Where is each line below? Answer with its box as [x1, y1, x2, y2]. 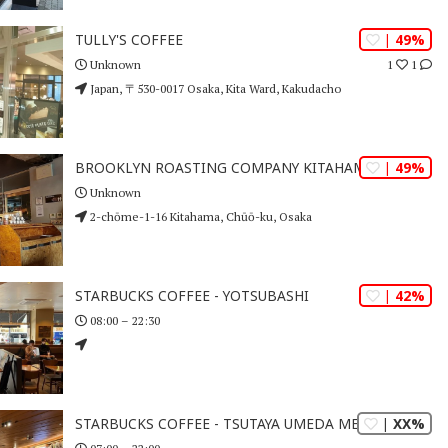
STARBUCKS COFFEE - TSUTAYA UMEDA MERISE [74, 414, 389, 434]
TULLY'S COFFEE [74, 30, 183, 50]
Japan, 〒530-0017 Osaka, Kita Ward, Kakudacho [86, 80, 341, 96]
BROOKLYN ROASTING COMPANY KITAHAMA [74, 158, 375, 178]
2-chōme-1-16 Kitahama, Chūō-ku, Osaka [86, 208, 312, 224]
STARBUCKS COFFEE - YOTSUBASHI [74, 286, 309, 306]
